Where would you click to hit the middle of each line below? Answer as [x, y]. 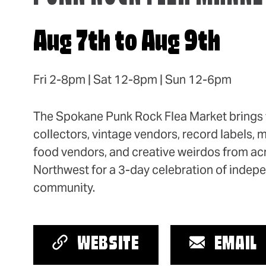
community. [64, 188]
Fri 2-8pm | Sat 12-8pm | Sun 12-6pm [132, 80]
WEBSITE [108, 245]
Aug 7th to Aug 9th [127, 43]
